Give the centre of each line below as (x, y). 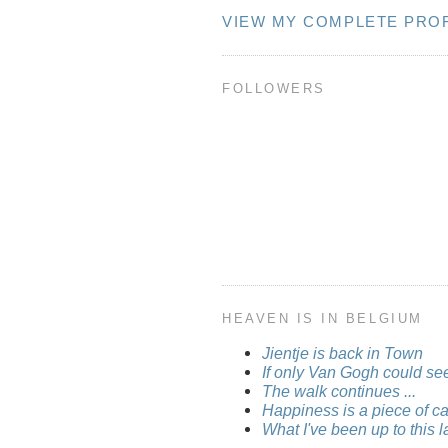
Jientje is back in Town (342, 353)
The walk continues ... (339, 391)
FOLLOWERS (274, 88)
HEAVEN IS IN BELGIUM (322, 318)
